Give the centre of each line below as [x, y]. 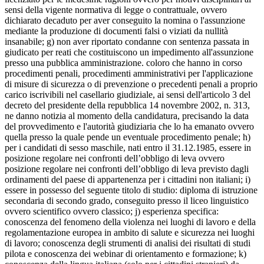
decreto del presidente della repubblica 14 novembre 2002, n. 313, [127, 105]
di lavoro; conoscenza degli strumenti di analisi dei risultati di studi [128, 243]
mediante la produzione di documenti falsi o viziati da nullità [116, 31]
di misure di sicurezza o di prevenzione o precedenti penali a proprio [131, 84]
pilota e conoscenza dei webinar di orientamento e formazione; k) [126, 254]
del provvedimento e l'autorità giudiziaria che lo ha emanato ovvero [129, 127]
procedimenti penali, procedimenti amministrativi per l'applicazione [129, 74]
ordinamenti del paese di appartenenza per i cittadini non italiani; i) [128, 180]
